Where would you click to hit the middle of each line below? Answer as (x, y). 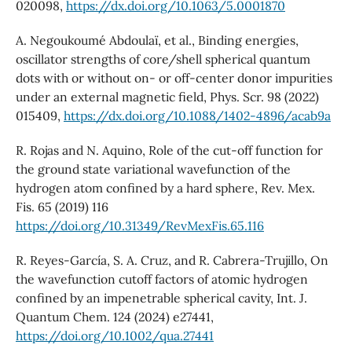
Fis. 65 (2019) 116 (62, 207)
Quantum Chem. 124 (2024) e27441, (114, 317)
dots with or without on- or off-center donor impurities (174, 78)
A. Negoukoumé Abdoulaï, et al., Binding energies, (157, 40)
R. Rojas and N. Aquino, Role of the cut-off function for (169, 150)
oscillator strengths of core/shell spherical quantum (163, 59)
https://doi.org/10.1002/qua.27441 (114, 336)
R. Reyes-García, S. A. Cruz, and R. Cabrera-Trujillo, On (172, 260)
